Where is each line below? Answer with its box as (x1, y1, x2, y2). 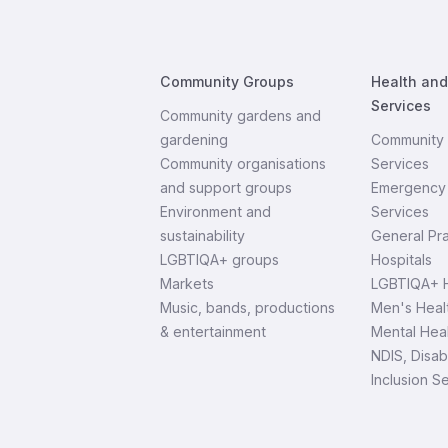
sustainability (160, 227, 245, 244)
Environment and (160, 203, 271, 220)
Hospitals (370, 251, 432, 268)
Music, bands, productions (160, 299, 335, 316)
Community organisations (160, 155, 326, 172)
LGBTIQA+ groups (160, 251, 279, 268)
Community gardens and (160, 107, 321, 124)
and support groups (160, 179, 292, 196)
